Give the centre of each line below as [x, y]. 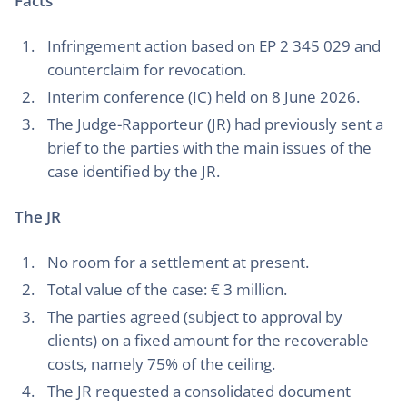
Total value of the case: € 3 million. [167, 289]
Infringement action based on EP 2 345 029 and [214, 46]
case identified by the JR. [134, 171]
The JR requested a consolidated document [199, 391]
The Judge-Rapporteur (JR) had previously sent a [215, 124]
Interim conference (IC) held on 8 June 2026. [203, 97]
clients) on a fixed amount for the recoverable [208, 340]
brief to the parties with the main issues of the [209, 148]
